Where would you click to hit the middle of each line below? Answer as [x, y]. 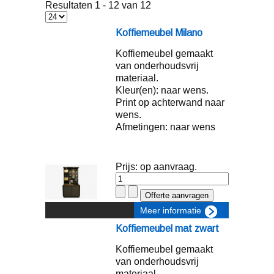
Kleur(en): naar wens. [162, 90]
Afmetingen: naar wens [165, 127]
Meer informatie [171, 210]
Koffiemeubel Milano [159, 33]
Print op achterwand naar [170, 102]
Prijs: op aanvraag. [156, 167]
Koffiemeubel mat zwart [167, 228]
